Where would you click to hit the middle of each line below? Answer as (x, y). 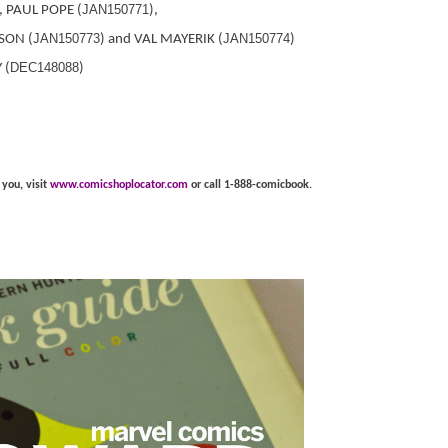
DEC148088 (44, 67)
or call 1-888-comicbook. (252, 184)
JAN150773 (66, 38)
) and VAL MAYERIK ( (161, 39)
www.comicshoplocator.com (118, 184)
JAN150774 (256, 38)
